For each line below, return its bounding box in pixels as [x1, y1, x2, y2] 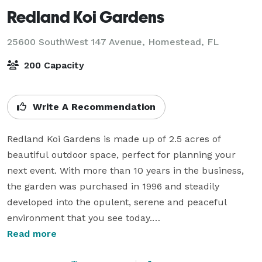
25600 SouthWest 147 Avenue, [7, 36, 148, 47]
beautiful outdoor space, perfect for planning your [7, 149, 236, 160]
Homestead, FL [148, 36, 219, 47]
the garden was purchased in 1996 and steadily [7, 180, 219, 192]
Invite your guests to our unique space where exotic [7, 243, 243, 255]
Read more [7, 227, 57, 239]
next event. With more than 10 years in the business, [7, 164, 244, 176]
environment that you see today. [7, 212, 152, 223]
